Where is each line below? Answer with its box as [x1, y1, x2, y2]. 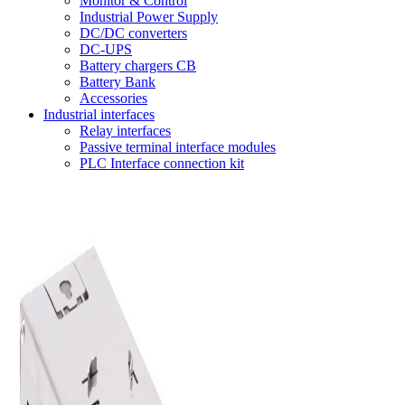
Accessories [80, 90, 147, 107]
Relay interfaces [80, 123, 171, 139]
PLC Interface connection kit [80, 155, 244, 172]
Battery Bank [80, 74, 155, 90]
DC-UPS [80, 42, 132, 58]
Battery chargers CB [80, 58, 196, 74]
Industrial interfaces [43, 107, 155, 123]
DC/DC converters [80, 25, 187, 42]
